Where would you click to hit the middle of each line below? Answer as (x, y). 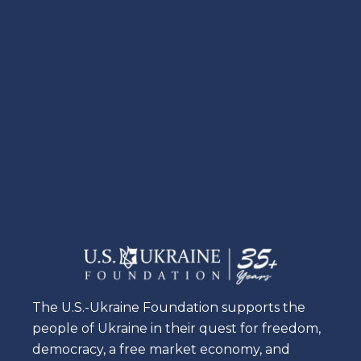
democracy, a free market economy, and (161, 350)
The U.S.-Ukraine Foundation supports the (169, 308)
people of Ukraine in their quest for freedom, (176, 329)
